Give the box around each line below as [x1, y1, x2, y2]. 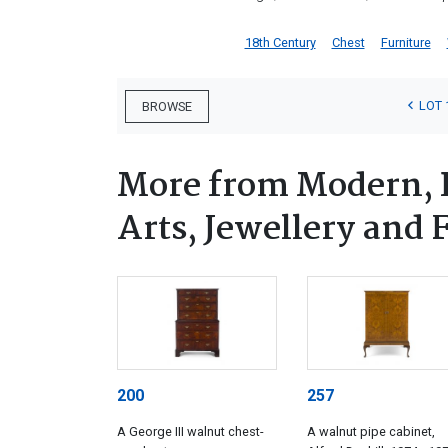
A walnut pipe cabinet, [307, 424, 435, 440]
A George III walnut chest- [117, 424, 264, 440]
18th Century [244, 35, 316, 50]
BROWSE [142, 98, 192, 114]
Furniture [380, 35, 431, 50]
